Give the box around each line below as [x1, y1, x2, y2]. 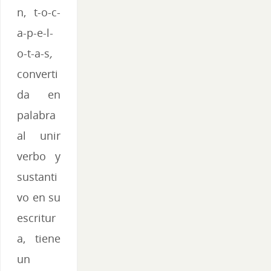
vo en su [17, 190, 60, 205]
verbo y [17, 149, 60, 164]
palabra [17, 108, 56, 123]
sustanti [17, 169, 57, 184]
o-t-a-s [17, 46, 50, 61]
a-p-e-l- [17, 25, 53, 41]
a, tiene [17, 231, 60, 246]
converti [17, 67, 58, 82]
